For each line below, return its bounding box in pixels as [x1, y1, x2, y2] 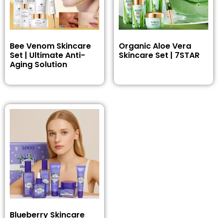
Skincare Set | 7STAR [119, 50, 200, 61]
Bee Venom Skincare [10, 40, 91, 52]
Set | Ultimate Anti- [10, 50, 85, 61]
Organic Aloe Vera [119, 40, 191, 52]
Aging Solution [10, 59, 67, 71]
